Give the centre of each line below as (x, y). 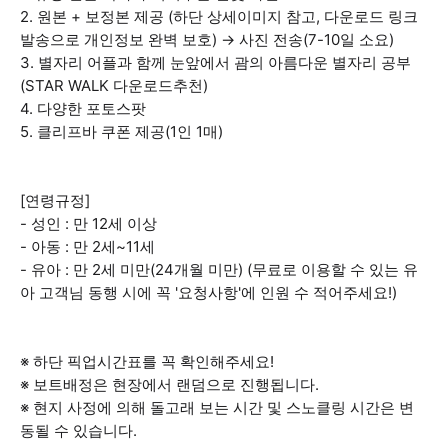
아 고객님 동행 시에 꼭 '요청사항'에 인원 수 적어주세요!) (208, 292)
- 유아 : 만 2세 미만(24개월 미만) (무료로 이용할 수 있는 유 (219, 269)
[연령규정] (55, 200)
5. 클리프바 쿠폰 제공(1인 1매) (121, 131)
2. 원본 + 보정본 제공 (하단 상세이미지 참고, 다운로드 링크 (219, 16)
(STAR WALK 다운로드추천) (114, 85)
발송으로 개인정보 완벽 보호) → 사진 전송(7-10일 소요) (207, 39)
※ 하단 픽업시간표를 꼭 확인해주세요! (147, 361)
